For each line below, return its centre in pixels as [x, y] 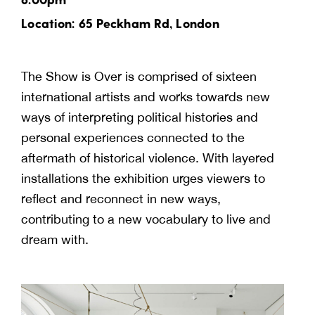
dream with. [55, 239]
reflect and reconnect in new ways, [121, 198]
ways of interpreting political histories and [140, 117]
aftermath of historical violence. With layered [148, 157]
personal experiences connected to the [133, 137]
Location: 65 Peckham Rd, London [120, 22]
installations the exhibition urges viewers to [143, 178]
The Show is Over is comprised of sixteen [139, 76]
